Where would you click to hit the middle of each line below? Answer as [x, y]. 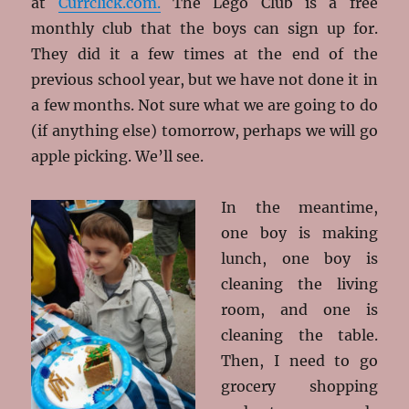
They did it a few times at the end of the [204, 53]
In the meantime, [299, 207]
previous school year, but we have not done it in [204, 79]
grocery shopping [299, 386]
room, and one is [299, 309]
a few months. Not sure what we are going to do [204, 105]
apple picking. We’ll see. [118, 156]
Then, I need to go [299, 360]
